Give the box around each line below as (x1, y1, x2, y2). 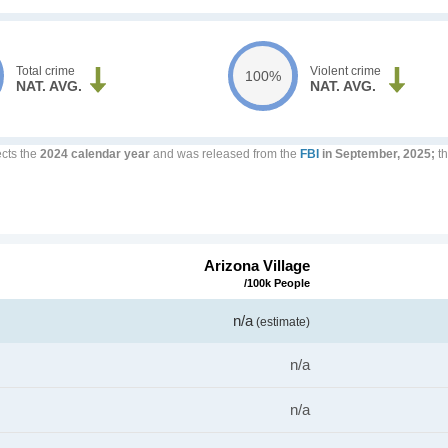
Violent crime (309, 64, 381, 78)
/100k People (244, 276, 310, 289)
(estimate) (253, 315, 310, 329)
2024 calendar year (40, 147, 150, 161)
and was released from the (150, 147, 300, 161)
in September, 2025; (319, 147, 435, 161)
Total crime (16, 64, 76, 78)
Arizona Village (204, 257, 310, 274)
